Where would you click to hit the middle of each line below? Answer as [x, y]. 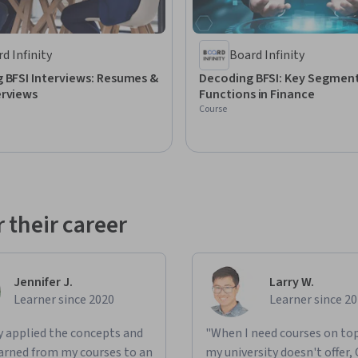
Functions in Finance [257, 95]
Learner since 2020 [64, 300]
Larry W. [292, 282]
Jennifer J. [43, 282]
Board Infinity [267, 56]
